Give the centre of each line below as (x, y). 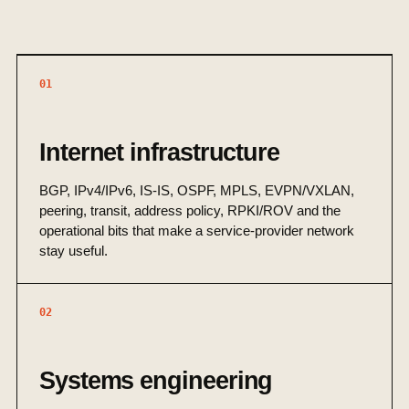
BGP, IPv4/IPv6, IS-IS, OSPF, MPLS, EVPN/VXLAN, (197, 191)
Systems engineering (156, 381)
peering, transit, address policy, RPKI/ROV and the (190, 211)
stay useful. (73, 251)
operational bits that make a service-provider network (197, 231)
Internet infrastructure (159, 152)
